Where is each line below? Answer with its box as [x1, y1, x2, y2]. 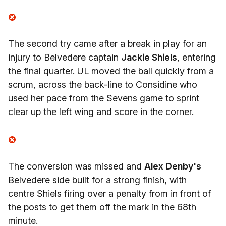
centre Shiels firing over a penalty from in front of [8, 188, 211, 199]
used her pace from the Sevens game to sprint [8, 93, 199, 103]
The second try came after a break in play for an [8, 38, 207, 49]
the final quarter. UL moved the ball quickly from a [8, 66, 214, 76]
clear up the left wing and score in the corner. [8, 106, 194, 117]
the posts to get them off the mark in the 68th [8, 202, 196, 212]
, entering [177, 52, 216, 63]
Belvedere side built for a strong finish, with [8, 175, 187, 185]
